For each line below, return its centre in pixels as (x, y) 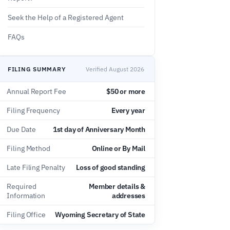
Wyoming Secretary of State (100, 215)
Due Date (21, 129)
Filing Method (29, 148)
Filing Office (26, 215)
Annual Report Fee (36, 91)
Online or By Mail (118, 148)
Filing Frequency (33, 110)
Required (22, 186)
